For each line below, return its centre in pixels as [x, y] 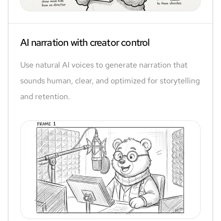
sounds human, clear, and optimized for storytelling [110, 81]
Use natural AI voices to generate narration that [104, 65]
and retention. [45, 96]
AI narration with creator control [85, 42]
